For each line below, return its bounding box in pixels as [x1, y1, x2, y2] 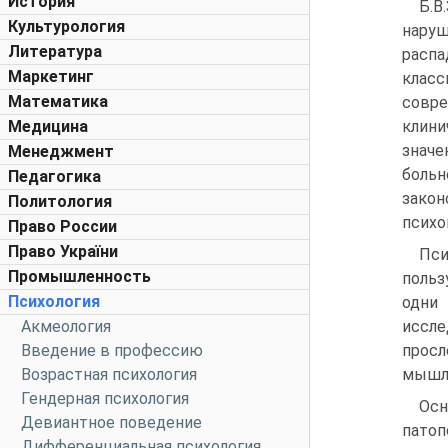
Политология [8, 192, 112, 211]
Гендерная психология [21, 389, 189, 408]
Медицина [8, 117, 88, 136]
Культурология [8, 17, 125, 36]
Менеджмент [8, 142, 114, 161]
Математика [8, 92, 108, 111]
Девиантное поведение [21, 413, 202, 432]
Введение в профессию [21, 341, 203, 360]
